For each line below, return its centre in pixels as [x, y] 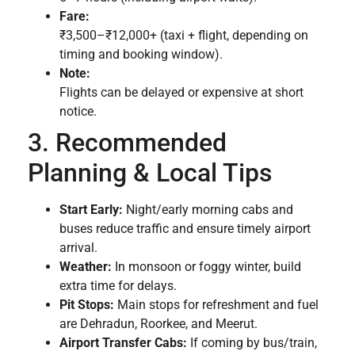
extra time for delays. [118, 285]
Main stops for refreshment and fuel [216, 304]
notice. [78, 111]
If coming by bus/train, [252, 342]
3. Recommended [127, 142]
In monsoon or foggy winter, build [206, 266]
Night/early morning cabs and [208, 209]
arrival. [78, 247]
